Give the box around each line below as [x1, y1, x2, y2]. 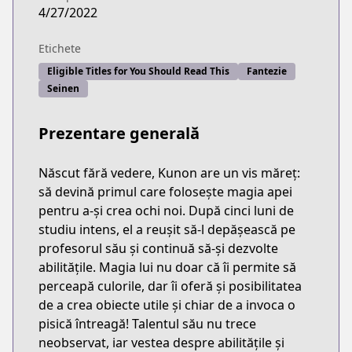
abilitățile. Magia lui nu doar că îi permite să [38, 258, 296, 276]
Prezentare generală [38, 123, 200, 144]
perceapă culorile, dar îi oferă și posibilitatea [38, 277, 302, 295]
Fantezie [247, 64, 287, 78]
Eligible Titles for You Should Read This [47, 64, 229, 78]
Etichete [38, 41, 81, 56]
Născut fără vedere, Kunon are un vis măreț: [38, 164, 300, 181]
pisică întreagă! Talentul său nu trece [38, 315, 256, 332]
